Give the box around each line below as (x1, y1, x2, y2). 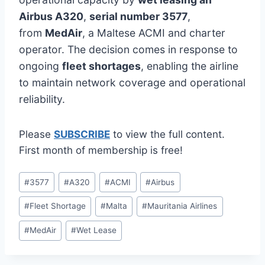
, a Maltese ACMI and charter (82, 26, 225, 39)
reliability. (19, 92, 65, 105)
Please (19, 128, 54, 140)
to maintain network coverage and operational (19, 76, 245, 89)
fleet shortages (62, 59, 141, 72)
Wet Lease (76, 225, 117, 235)
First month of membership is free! (19, 144, 183, 156)
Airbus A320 (19, 9, 83, 22)
